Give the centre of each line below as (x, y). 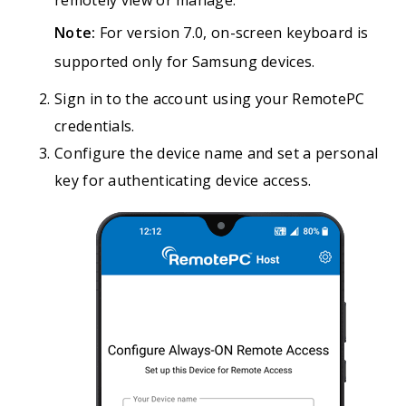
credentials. (95, 126)
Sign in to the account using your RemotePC (210, 99)
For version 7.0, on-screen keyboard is (232, 33)
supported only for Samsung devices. (185, 62)
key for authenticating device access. (183, 180)
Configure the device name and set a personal (217, 153)
